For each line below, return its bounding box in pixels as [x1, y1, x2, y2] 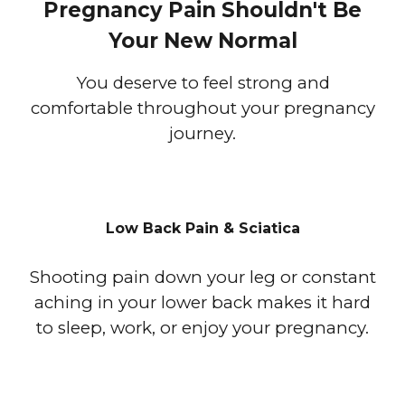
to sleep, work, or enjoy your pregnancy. [36, 317, 369, 338]
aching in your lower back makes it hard [34, 292, 371, 313]
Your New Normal [108, 28, 297, 53]
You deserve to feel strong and [75, 72, 330, 93]
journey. [169, 123, 236, 144]
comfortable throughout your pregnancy [30, 98, 375, 118]
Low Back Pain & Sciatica [105, 220, 300, 237]
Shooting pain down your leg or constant [29, 267, 376, 287]
